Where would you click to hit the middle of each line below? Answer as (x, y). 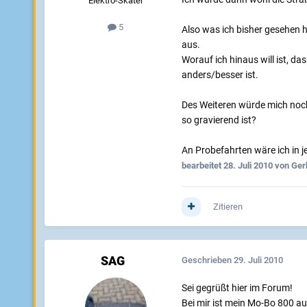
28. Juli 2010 (248, 166)
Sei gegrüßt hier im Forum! (237, 288)
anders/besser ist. (220, 75)
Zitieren (228, 207)
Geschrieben (207, 260)
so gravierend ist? (219, 120)
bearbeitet (202, 166)
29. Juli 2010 (258, 260)
